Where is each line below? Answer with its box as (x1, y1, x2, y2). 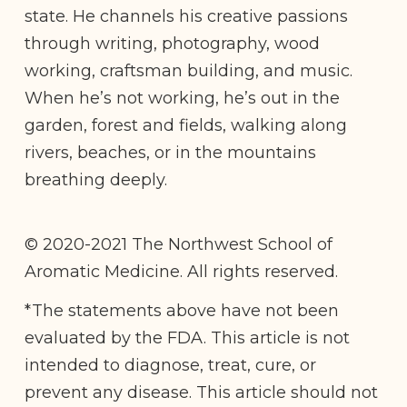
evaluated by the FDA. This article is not (25, 328, 350, 349)
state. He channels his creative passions (25, 6, 348, 27)
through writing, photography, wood (25, 34, 320, 55)
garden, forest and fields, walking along (25, 115, 347, 136)
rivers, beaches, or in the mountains (25, 143, 316, 164)
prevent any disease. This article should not (25, 382, 378, 403)
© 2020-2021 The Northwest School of (25, 233, 333, 254)
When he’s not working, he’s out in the (25, 88, 340, 109)
